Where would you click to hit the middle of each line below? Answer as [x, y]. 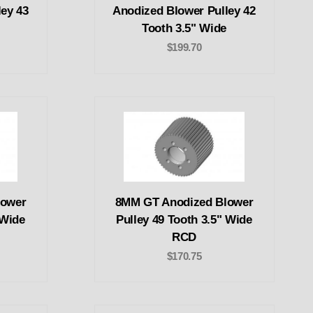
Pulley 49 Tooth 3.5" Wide [184, 219]
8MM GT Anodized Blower [184, 202]
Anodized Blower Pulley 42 [184, 11]
